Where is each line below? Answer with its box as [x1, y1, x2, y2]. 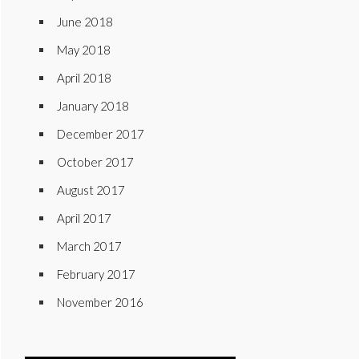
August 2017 [57, 183, 125, 197]
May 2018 [57, 42, 111, 57]
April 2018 [57, 71, 111, 85]
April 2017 [57, 211, 111, 225]
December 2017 [57, 127, 144, 141]
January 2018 [57, 99, 129, 113]
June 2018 [57, 14, 113, 29]
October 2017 [57, 155, 134, 169]
